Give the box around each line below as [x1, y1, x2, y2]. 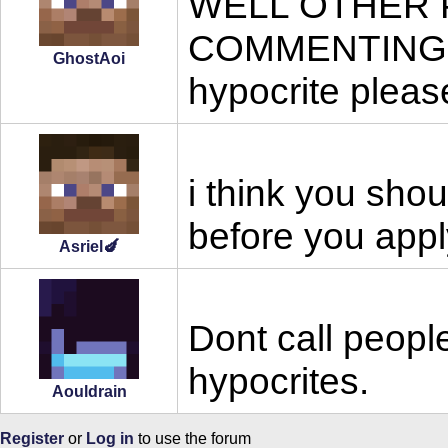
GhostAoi [53, 50, 125, 68]
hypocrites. [188, 360, 369, 403]
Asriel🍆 [59, 238, 119, 256]
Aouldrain [51, 383, 127, 401]
